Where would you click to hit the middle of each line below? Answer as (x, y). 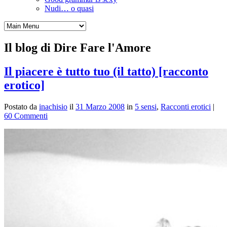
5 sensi (146, 106)
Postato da (22, 106)
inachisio (53, 106)
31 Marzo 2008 (100, 106)
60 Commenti (26, 116)
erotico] (24, 85)
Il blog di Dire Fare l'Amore (78, 47)
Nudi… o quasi (69, 8)
